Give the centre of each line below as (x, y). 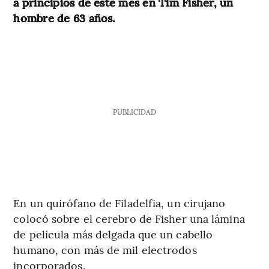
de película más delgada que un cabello (113, 234)
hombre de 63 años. (64, 17)
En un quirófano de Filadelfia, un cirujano (119, 202)
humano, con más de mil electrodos (105, 249)
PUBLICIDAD (134, 111)
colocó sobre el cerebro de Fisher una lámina (129, 218)
